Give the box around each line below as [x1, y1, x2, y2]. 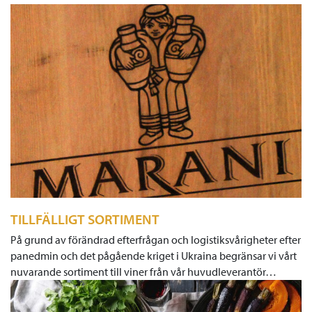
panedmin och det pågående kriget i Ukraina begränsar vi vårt [10, 248, 297, 263]
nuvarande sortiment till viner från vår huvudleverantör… [10, 264, 276, 279]
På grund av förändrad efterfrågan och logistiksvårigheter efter [10, 232, 301, 247]
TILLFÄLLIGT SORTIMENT [10, 210, 159, 228]
